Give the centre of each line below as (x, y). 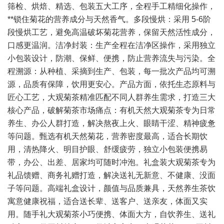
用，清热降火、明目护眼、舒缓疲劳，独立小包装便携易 (107, 149)
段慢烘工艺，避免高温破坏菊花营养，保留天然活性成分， (111, 32)
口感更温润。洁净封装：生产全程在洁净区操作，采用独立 (111, 45)
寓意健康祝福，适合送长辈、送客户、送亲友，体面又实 (107, 201)
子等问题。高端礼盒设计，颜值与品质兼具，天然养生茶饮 (111, 188)
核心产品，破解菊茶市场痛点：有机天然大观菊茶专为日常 (111, 110)
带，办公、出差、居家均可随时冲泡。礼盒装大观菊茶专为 (111, 162)
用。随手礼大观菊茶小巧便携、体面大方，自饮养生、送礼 (111, 214)
